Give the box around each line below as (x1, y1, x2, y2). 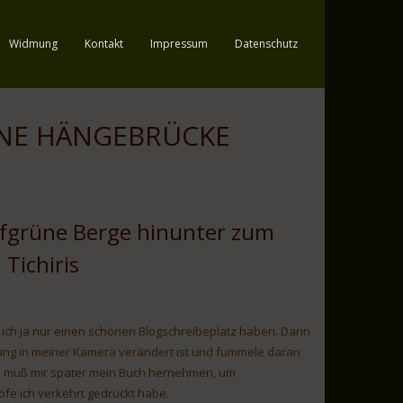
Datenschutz (235, 36, 298, 51)
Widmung (9, 36, 58, 51)
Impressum (150, 36, 208, 51)
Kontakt (85, 36, 123, 51)
